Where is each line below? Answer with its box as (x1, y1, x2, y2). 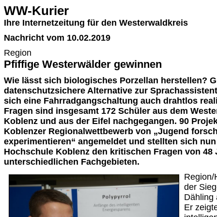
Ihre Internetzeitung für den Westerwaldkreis (4, 18, 188, 28)
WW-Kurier (4, 4, 69, 17)
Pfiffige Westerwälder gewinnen (4, 58, 162, 70)
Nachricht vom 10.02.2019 (4, 33, 110, 43)
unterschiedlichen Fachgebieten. (4, 157, 139, 167)
